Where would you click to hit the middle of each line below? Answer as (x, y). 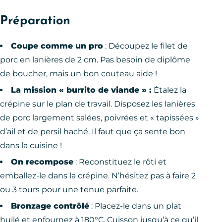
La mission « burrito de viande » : (81, 90)
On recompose (42, 162)
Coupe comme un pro (57, 46)
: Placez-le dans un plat (135, 206)
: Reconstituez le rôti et (120, 162)
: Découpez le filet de (145, 46)
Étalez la (169, 90)
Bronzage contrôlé (50, 206)
